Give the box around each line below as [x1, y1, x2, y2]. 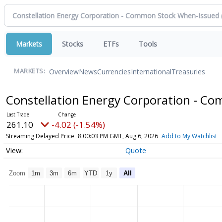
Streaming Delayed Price [5, 132, 74, 140]
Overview [49, 66, 79, 76]
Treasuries [171, 66, 205, 76]
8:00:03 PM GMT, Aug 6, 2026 [77, 132, 158, 140]
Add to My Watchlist [161, 132, 217, 140]
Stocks [62, 39, 83, 49]
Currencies [97, 66, 131, 76]
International [131, 66, 171, 76]
